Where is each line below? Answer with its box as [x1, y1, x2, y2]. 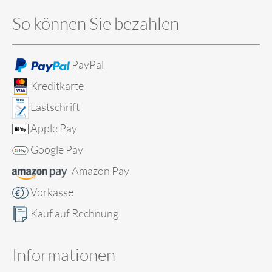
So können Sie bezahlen [12, 12, 179, 33]
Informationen [12, 243, 115, 265]
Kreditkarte [30, 78, 84, 92]
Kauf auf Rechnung [30, 206, 118, 220]
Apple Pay [30, 121, 77, 135]
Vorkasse [30, 185, 73, 199]
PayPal [72, 57, 104, 71]
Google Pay [30, 142, 83, 156]
